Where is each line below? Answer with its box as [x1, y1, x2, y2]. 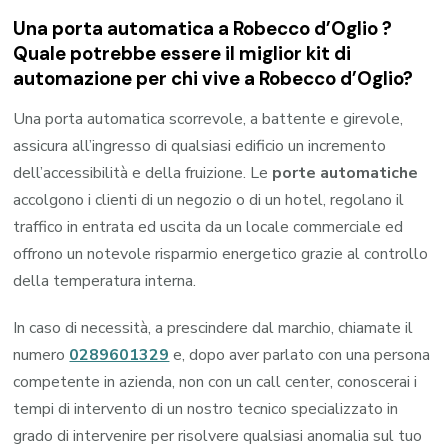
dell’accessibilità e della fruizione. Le [13, 161, 273, 184]
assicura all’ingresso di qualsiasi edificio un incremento [13, 134, 387, 157]
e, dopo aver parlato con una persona [173, 343, 431, 366]
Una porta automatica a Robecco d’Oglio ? [13, 16, 393, 42]
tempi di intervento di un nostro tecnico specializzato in [13, 397, 399, 420]
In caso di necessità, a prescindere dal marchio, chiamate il [13, 316, 414, 339]
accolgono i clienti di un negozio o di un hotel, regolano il [13, 188, 405, 211]
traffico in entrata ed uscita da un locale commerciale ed [13, 215, 404, 238]
